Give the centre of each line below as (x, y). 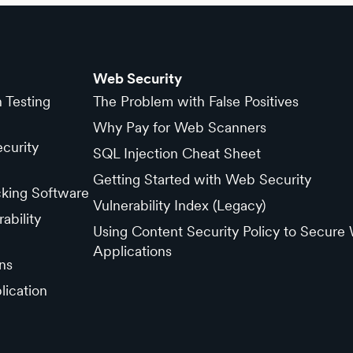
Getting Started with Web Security (202, 179)
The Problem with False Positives (195, 101)
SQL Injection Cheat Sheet (176, 153)
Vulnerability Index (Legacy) (179, 205)
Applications (132, 251)
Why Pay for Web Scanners (179, 127)
